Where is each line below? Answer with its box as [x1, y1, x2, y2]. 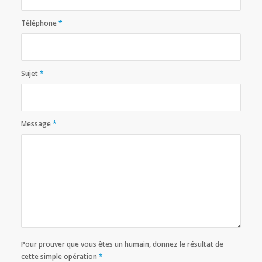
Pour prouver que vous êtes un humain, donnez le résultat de [20, 239, 223, 250]
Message [20, 119, 53, 129]
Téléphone [20, 18, 58, 29]
